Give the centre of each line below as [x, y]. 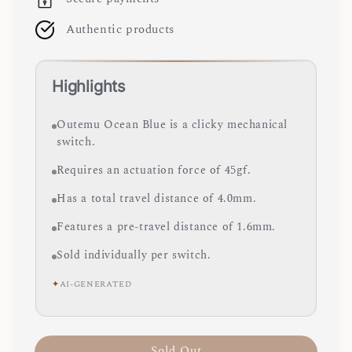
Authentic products [120, 30]
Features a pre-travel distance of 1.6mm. [166, 227]
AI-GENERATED [95, 285]
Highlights [88, 86]
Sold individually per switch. [134, 256]
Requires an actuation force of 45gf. [154, 171]
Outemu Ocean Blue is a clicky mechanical [172, 125]
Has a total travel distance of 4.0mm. [157, 199]
